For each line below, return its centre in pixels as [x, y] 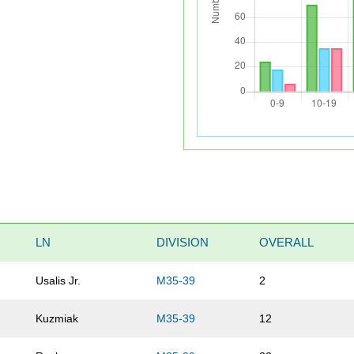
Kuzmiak [57, 319]
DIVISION [183, 243]
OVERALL [287, 243]
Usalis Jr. [58, 281]
